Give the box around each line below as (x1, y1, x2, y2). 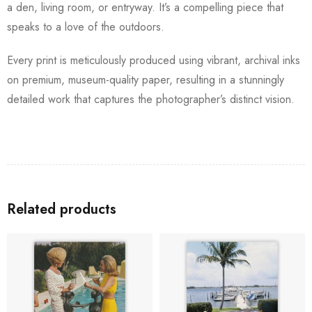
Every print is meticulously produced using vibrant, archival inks (7, 52, 300, 68)
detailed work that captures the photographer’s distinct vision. (7, 91, 295, 107)
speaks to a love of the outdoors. (7, 18, 164, 35)
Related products (7, 198, 116, 219)
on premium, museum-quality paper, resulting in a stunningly (7, 71, 284, 88)
